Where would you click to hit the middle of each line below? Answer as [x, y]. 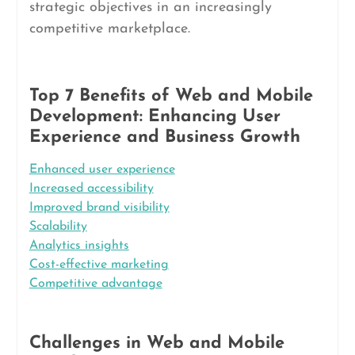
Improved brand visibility [99, 208]
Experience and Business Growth [164, 137]
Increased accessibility [91, 189]
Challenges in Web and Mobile [157, 344]
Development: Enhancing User [155, 117]
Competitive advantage [95, 284]
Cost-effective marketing [99, 265]
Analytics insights [79, 246]
